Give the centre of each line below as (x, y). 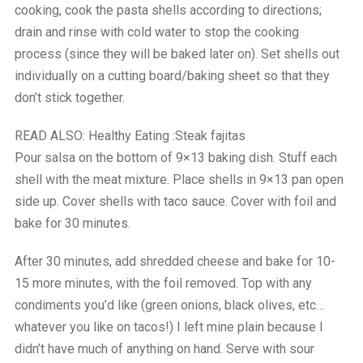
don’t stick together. (69, 97)
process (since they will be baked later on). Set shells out (177, 53)
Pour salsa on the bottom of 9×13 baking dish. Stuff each (175, 157)
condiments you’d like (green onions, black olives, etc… (169, 305)
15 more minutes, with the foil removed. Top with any (163, 283)
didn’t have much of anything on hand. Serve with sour (164, 348)
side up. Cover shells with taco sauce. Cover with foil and (175, 201)
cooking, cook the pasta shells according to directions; (168, 10)
